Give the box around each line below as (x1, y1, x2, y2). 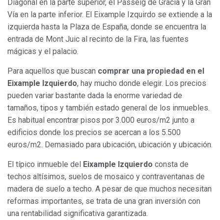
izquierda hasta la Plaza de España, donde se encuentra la (7, 22, 206, 31)
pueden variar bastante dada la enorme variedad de (7, 90, 182, 100)
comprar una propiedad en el (98, 66, 204, 76)
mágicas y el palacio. (7, 46, 79, 56)
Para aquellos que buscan (7, 66, 98, 76)
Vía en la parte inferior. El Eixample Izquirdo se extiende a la (7, 9, 212, 19)
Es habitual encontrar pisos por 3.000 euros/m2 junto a (7, 115, 194, 125)
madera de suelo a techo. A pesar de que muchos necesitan (7, 184, 212, 193)
